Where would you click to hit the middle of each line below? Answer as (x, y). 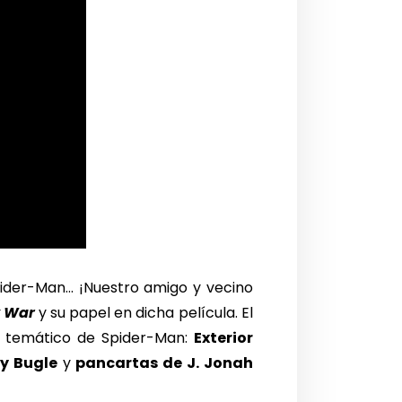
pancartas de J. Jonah (164, 363)
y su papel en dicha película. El (144, 312)
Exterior (223, 337)
